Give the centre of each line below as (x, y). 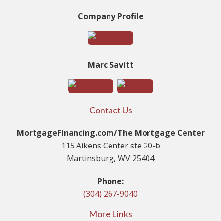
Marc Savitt (110, 65)
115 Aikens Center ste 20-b (110, 146)
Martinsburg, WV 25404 (110, 159)
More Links (110, 214)
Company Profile (110, 17)
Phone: (110, 181)
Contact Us (110, 110)
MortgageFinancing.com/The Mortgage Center (110, 133)
